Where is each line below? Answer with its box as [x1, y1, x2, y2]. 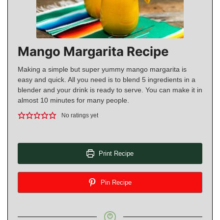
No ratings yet [61, 112, 99, 118]
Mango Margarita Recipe [18, 43, 168, 59]
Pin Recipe [99, 178, 132, 186]
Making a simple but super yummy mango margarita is [18, 65, 187, 73]
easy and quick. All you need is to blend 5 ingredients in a [18, 75, 195, 83]
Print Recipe [97, 149, 134, 157]
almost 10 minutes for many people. [18, 96, 129, 104]
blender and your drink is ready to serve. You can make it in [18, 85, 202, 94]
